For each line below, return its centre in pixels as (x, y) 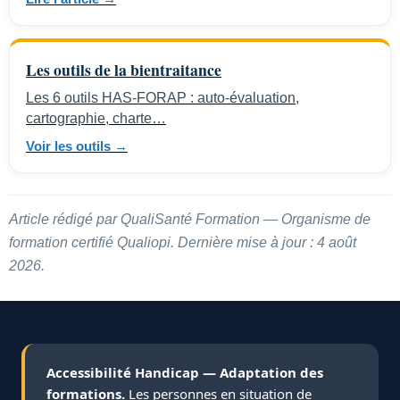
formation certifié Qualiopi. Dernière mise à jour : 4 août (183, 243)
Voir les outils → (77, 146)
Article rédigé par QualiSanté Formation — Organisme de (190, 220)
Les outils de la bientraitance (124, 70)
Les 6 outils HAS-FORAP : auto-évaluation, (162, 97)
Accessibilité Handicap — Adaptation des (185, 372)
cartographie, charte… (96, 118)
